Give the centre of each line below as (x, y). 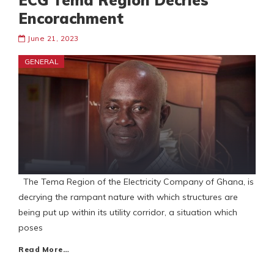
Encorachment (71, 19)
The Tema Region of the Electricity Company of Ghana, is (136, 182)
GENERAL (42, 62)
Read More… (44, 250)
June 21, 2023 (53, 39)
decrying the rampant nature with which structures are (128, 197)
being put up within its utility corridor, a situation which (128, 213)
